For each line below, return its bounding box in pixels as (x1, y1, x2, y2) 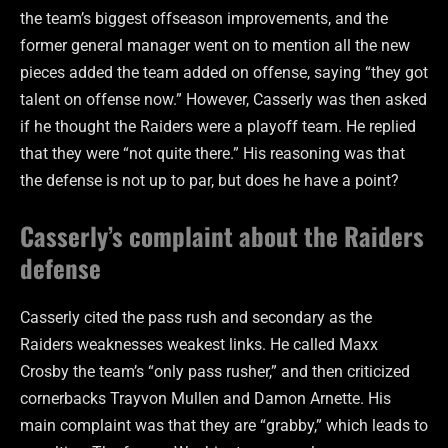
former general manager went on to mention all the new (20, 35, 410, 55)
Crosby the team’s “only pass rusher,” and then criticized (20, 362, 410, 382)
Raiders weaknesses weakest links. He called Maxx (20, 335, 378, 355)
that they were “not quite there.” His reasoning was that (20, 143, 405, 163)
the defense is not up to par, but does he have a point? (20, 170, 399, 190)
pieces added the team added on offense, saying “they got (20, 62, 428, 82)
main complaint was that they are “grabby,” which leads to (20, 416, 428, 436)
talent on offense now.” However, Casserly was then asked (20, 89, 427, 109)
